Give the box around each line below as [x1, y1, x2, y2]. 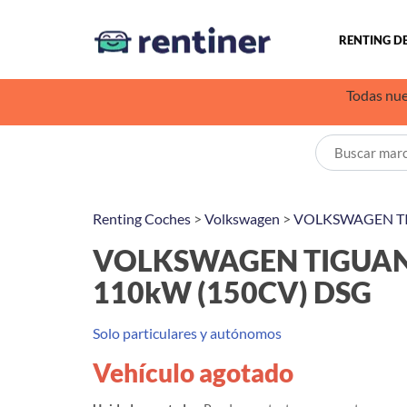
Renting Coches [93, 210, 191, 227]
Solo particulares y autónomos [93, 324, 282, 342]
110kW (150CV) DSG [93, 274, 372, 310]
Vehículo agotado [93, 357, 293, 388]
